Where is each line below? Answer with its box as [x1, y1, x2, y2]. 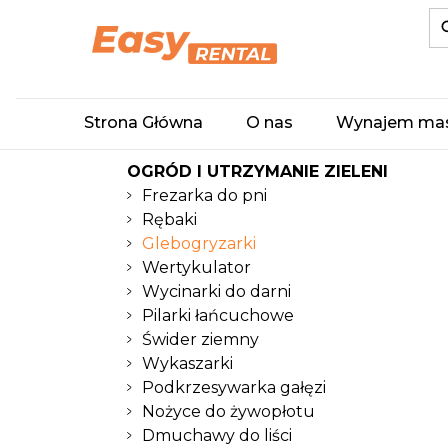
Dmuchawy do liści [142, 426, 292, 445]
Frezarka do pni [142, 186, 267, 205]
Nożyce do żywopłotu [142, 402, 315, 421]
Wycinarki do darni [142, 282, 291, 301]
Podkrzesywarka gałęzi [142, 378, 326, 397]
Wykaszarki [142, 354, 233, 373]
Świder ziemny [142, 330, 259, 349]
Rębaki [142, 210, 197, 229]
